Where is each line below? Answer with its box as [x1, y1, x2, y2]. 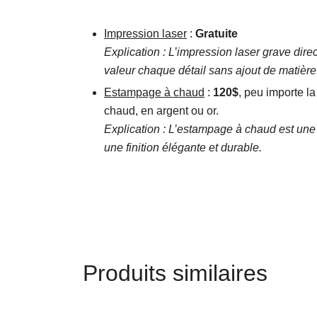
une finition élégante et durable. [104, 142, 262, 154]
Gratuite [195, 28, 238, 40]
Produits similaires [83, 260, 267, 286]
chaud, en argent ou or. [104, 105, 219, 117]
